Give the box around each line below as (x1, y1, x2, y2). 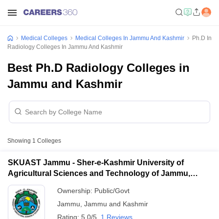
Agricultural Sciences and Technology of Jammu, (8, 169, 190, 177)
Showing (7, 137, 32, 144)
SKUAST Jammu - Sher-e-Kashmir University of (8, 158, 184, 167)
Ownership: (57, 187, 94, 195)
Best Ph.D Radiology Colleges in (7, 61, 190, 74)
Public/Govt (94, 187, 130, 195)
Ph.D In (192, 35, 212, 42)
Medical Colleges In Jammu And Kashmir (75, 35, 184, 42)
